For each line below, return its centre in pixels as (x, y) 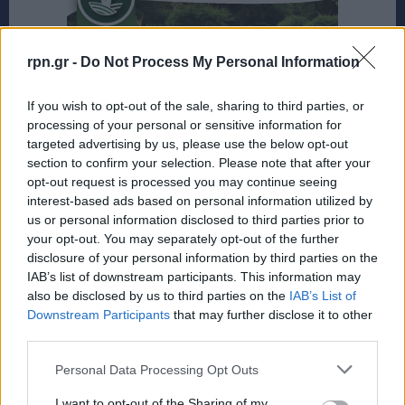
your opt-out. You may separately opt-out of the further (183, 239)
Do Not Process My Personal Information (220, 62)
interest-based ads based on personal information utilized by (200, 201)
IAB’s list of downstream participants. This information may (194, 277)
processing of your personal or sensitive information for (184, 125)
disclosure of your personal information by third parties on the (202, 258)
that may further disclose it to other (271, 315)
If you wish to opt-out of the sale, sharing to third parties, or (196, 106)
